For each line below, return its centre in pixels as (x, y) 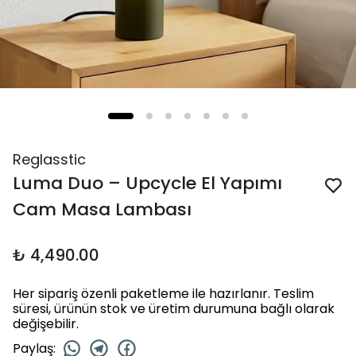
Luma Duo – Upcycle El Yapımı (147, 183)
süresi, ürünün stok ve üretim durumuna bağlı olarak (174, 309)
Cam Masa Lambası (102, 209)
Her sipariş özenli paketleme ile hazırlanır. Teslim (163, 294)
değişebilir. (46, 324)
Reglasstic (49, 159)
